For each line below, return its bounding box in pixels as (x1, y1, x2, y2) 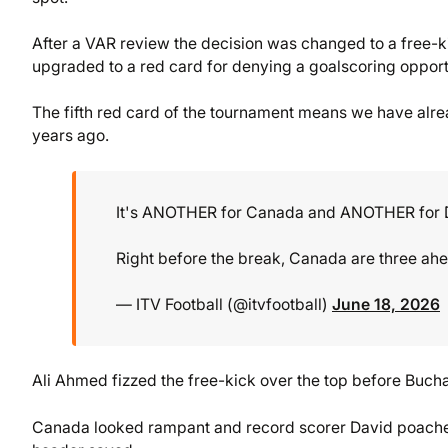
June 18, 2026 (332, 295, 440, 315)
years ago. (32, 126, 109, 146)
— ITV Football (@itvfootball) (116, 295, 332, 315)
